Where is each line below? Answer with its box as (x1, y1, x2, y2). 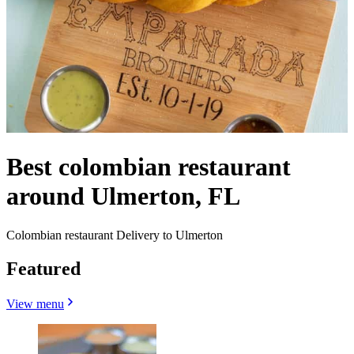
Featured (6, 258, 81, 279)
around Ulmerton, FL (6, 182, 240, 211)
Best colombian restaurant (6, 153, 291, 182)
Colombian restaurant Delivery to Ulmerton (6, 228, 223, 242)
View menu (6, 296, 64, 311)
